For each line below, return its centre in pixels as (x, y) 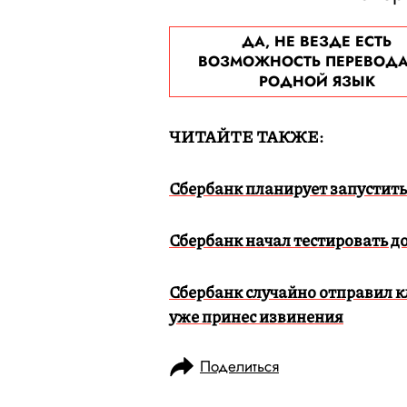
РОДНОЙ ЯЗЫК (317, 81)
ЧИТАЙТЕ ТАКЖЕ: (248, 136)
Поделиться (239, 366)
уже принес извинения (256, 316)
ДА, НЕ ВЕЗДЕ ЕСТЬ (317, 41)
